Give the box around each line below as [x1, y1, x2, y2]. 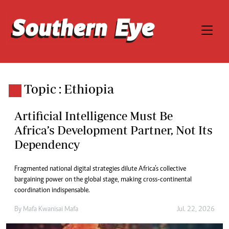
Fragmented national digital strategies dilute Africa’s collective [14, 166, 186, 173]
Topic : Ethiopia [24, 81, 114, 96]
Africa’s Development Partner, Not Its [14, 123, 213, 137]
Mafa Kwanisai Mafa [23, 206, 78, 213]
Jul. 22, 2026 [177, 206, 215, 213]
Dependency [14, 138, 80, 151]
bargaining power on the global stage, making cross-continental [14, 176, 192, 184]
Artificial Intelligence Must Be [14, 109, 173, 123]
